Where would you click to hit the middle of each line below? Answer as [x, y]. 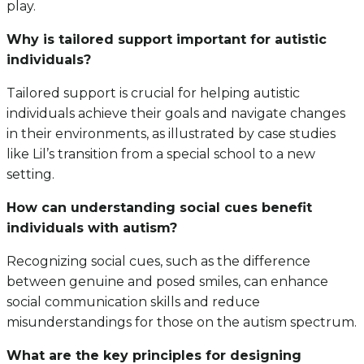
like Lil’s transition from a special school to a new [161, 154]
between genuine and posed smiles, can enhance [167, 281]
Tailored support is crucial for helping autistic [153, 93]
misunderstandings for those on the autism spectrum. [182, 322]
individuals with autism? [92, 227]
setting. [30, 174]
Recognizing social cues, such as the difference [158, 261]
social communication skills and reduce [133, 301]
